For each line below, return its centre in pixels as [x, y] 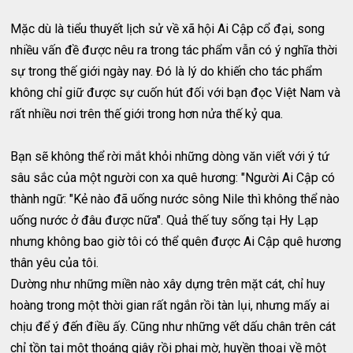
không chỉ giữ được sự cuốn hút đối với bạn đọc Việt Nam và [176, 92]
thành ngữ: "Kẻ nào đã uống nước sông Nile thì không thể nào [175, 199]
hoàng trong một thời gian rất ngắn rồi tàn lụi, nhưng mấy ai [170, 305]
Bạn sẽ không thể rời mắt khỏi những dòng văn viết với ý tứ [170, 156]
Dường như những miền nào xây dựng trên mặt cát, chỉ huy [168, 284]
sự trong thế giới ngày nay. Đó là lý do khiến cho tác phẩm [167, 71]
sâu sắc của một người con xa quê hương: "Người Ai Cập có [173, 177]
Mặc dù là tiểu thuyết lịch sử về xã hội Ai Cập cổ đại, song [168, 28]
